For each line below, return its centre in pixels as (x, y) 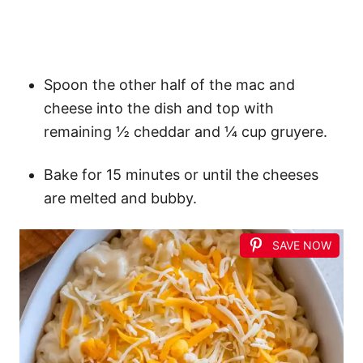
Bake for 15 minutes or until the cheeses (181, 174)
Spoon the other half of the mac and (169, 84)
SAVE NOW (302, 245)
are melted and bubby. (120, 198)
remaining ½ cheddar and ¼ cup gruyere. (186, 131)
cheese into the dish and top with (159, 108)
